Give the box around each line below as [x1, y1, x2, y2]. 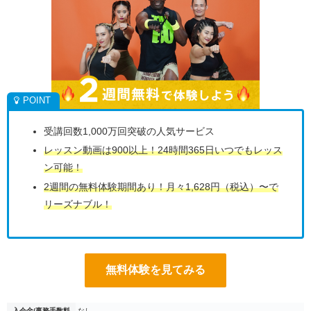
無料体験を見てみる [106, 264, 205, 276]
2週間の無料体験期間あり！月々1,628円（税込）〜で [43, 181, 278, 193]
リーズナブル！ [43, 199, 112, 210]
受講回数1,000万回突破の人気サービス [43, 125, 215, 137]
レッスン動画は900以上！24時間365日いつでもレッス [43, 144, 283, 156]
